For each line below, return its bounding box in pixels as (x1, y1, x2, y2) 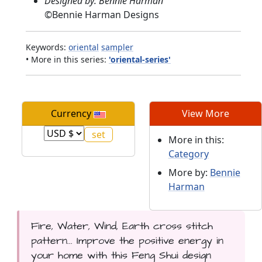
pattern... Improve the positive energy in (30, 233, 223, 249)
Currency (50, 107, 94, 120)
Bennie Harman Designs (52, 8, 159, 22)
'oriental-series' (109, 54, 171, 65)
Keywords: (26, 42, 68, 53)
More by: (168, 166, 210, 180)
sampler (101, 42, 133, 53)
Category (168, 147, 209, 161)
